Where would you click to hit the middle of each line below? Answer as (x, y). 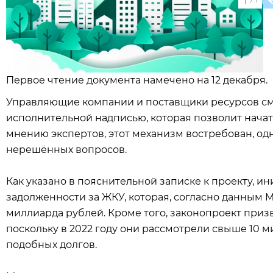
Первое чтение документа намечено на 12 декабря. (138, 80)
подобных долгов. (51, 245)
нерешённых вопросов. (66, 150)
